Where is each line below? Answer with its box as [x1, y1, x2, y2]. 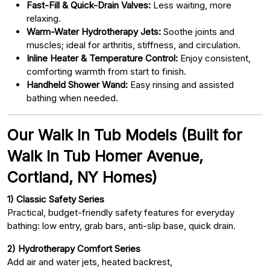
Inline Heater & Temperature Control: [27, 52, 178, 64]
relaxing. [27, 12, 61, 24]
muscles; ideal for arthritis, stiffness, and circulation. [27, 39, 240, 51]
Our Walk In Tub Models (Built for [7, 125, 242, 144]
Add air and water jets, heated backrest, [7, 256, 172, 268]
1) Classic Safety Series [7, 193, 104, 205]
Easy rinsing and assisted [128, 78, 234, 90]
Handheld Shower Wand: [27, 78, 128, 90]
